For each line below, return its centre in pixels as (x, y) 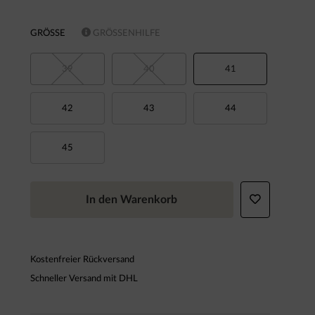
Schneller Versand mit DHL (84, 278)
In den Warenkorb (132, 199)
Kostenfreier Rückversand (82, 259)
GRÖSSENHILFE (122, 33)
